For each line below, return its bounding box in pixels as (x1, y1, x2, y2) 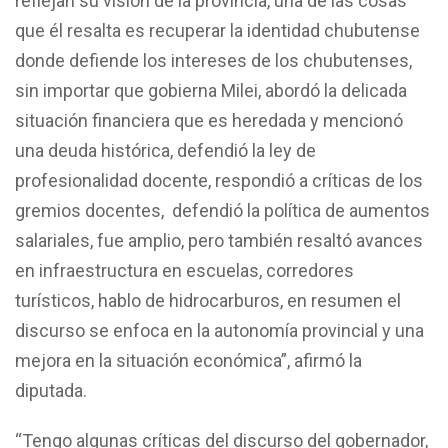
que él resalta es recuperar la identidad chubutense (15, 19, 420, 41)
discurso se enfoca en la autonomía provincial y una (15, 319, 424, 341)
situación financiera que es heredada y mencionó (15, 109, 403, 131)
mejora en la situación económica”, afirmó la (15, 349, 362, 371)
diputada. (15, 379, 87, 401)
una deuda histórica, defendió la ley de (15, 139, 316, 161)
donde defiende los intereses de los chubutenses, (15, 49, 412, 71)
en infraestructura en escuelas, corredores (15, 259, 354, 281)
